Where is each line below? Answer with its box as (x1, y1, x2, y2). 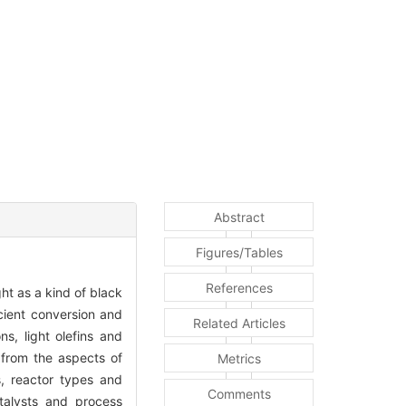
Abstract (213, 208, 265, 225)
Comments (207, 385, 271, 401)
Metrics (217, 350, 261, 366)
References (205, 279, 273, 295)
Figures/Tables (195, 244, 283, 260)
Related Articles (192, 314, 285, 331)
